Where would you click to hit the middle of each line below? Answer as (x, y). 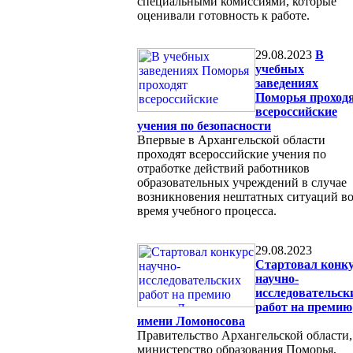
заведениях (287, 83)
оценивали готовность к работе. (223, 15)
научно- (277, 278)
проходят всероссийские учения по (232, 154)
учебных (280, 69)
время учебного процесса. (207, 210)
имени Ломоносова (191, 321)
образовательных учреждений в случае (242, 182)
